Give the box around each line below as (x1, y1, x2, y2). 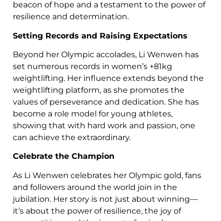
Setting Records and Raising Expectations (13, 31, 187, 40)
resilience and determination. (13, 12, 129, 22)
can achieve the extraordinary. (13, 132, 131, 142)
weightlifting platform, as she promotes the (13, 85, 184, 95)
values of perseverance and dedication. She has (13, 97, 199, 107)
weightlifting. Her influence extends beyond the (13, 73, 204, 83)
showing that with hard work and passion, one (13, 120, 195, 130)
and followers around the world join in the (13, 182, 177, 192)
